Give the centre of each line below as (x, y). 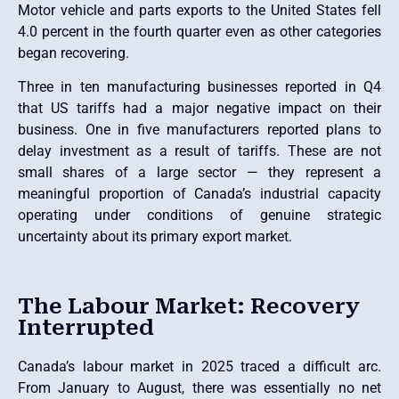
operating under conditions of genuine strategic (199, 216)
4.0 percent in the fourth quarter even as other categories (199, 31)
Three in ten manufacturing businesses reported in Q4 (199, 87)
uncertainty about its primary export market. (155, 237)
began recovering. (73, 53)
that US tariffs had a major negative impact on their (199, 109)
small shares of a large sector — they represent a (199, 173)
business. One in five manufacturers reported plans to (199, 130)
